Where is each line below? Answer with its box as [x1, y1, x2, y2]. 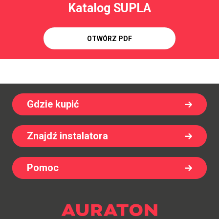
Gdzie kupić [27, 98, 79, 110]
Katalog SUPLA [68, 1, 151, 16]
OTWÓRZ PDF [87, 34, 132, 43]
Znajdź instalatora [27, 130, 108, 142]
